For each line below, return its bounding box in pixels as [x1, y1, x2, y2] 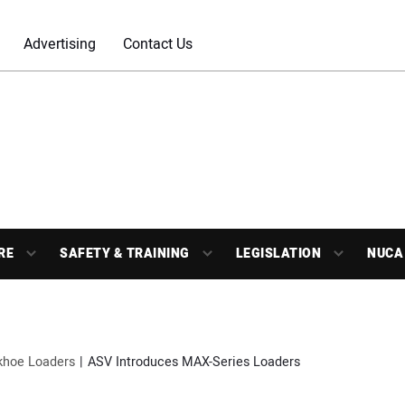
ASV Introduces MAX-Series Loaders [88, 353, 300, 372]
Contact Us [123, 33, 193, 55]
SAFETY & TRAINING [60, 244, 190, 263]
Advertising [24, 33, 96, 55]
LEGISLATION [235, 244, 321, 263]
